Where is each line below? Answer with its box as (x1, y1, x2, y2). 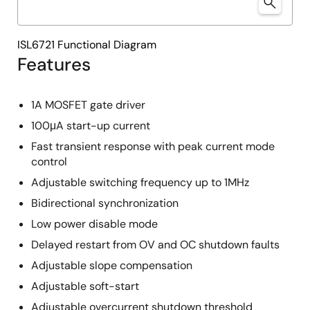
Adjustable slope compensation (31, 258, 192, 273)
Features (17, 53, 91, 76)
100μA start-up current (31, 118, 150, 133)
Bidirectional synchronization (31, 196, 179, 210)
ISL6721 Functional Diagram (17, 37, 156, 52)
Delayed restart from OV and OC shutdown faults (31, 237, 280, 252)
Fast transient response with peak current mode (31, 139, 275, 154)
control (31, 154, 67, 169)
